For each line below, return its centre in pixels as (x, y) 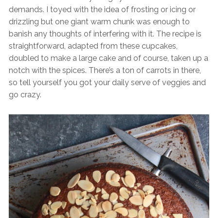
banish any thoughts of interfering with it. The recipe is (105, 34)
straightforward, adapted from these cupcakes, (93, 46)
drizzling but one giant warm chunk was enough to (99, 22)
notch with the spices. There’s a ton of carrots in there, (105, 71)
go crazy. (25, 95)
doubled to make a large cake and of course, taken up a (108, 58)
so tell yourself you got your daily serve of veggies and (107, 83)
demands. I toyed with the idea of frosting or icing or (102, 10)
